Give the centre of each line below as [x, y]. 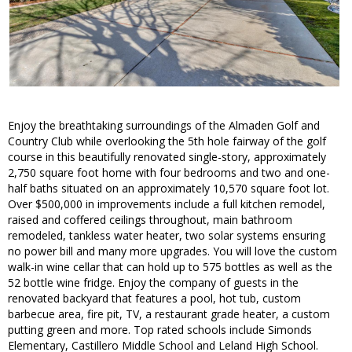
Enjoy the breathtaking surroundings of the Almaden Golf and [164, 126]
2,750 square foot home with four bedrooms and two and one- [169, 173]
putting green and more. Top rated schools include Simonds [160, 330]
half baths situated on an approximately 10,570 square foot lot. [169, 189]
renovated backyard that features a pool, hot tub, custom [154, 299]
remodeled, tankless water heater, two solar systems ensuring [167, 236]
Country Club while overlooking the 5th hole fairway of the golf [167, 141]
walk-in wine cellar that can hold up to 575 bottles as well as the [170, 267]
